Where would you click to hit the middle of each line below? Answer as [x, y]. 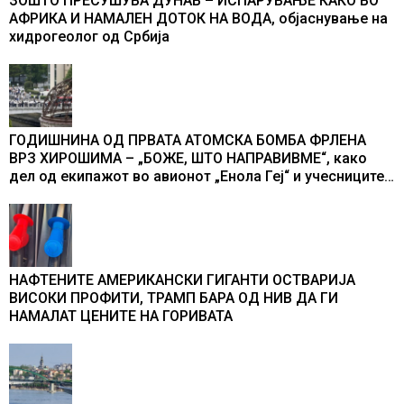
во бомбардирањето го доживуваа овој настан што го [200, 195]
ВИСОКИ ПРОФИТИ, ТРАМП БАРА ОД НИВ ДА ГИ [174, 298]
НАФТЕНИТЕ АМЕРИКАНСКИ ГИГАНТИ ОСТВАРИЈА [182, 280]
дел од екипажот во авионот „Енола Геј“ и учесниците [197, 177]
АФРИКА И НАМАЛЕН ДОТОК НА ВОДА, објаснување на [198, 19]
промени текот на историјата [110, 213]
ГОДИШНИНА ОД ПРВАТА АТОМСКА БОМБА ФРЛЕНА [188, 141]
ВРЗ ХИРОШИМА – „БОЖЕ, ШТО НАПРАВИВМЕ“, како [188, 159]
